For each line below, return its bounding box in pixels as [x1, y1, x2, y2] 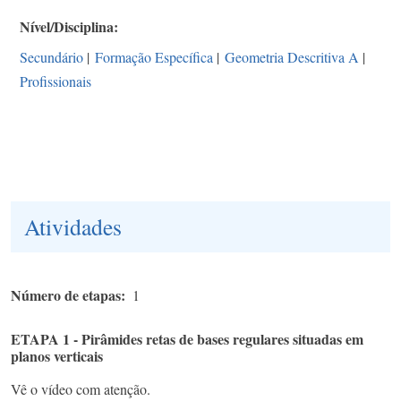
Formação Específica [95, 47, 213, 66]
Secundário [20, 47, 83, 66]
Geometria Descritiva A [225, 47, 359, 66]
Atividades [24, 210, 122, 242]
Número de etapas [11, 284, 121, 305]
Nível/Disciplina [20, 15, 114, 37]
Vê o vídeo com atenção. [11, 379, 150, 398]
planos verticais [11, 345, 103, 366]
